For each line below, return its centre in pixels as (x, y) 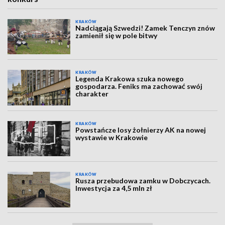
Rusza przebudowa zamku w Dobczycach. (143, 181)
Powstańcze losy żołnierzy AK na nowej (141, 130)
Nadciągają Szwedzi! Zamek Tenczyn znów (145, 28)
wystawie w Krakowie (112, 137)
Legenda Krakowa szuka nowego (130, 79)
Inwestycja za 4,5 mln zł (114, 188)
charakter (92, 94)
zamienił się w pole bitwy (117, 35)
